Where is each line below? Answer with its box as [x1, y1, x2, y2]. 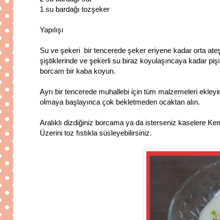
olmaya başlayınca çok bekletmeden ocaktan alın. [40, 98, 200, 107]
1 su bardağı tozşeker [40, 5, 110, 14]
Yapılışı [40, 26, 63, 34]
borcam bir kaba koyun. [40, 67, 115, 76]
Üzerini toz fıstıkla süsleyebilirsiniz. [40, 129, 152, 137]
